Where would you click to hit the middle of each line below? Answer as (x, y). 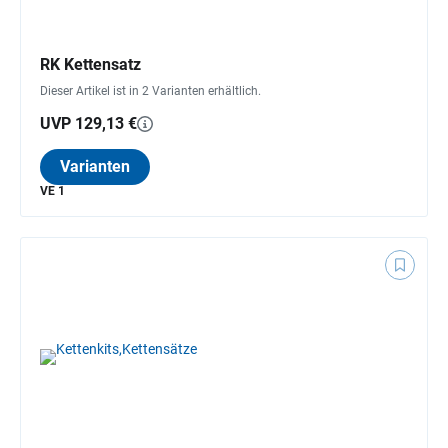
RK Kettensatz (90, 64)
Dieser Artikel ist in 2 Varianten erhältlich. (150, 90)
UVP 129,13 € (88, 123)
